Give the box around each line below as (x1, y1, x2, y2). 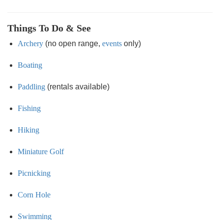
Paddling (18, 82, 45, 91)
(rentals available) (45, 82, 110, 91)
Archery (18, 39, 43, 48)
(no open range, (43, 39, 102, 48)
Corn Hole (18, 191, 51, 199)
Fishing (18, 104, 41, 112)
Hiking (18, 126, 39, 134)
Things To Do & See (7, 23, 91, 33)
